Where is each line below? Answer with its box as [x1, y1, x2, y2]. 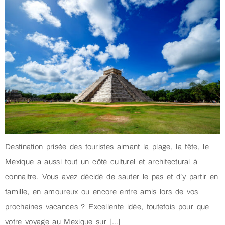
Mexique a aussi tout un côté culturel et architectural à [5, 158, 198, 166]
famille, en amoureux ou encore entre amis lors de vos [5, 188, 198, 196]
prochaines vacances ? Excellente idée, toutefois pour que [5, 203, 209, 211]
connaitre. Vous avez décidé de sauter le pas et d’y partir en [5, 173, 218, 181]
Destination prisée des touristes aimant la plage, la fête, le [5, 143, 209, 151]
